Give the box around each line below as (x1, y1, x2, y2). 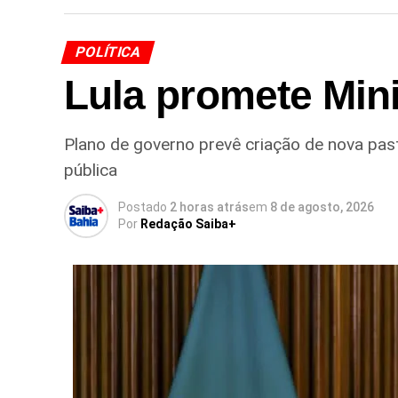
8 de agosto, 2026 (270, 199, 374, 214)
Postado (118, 199, 167, 214)
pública (64, 159, 117, 180)
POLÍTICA (73, 43, 143, 60)
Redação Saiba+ (140, 216, 236, 231)
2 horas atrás (170, 199, 249, 214)
